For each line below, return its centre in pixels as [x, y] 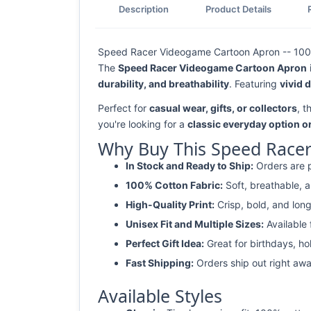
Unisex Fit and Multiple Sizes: [195, 224]
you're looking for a [143, 124]
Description [144, 9]
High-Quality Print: [170, 204]
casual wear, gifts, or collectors [223, 108]
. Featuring [254, 84]
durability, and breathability [163, 84]
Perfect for [124, 108]
